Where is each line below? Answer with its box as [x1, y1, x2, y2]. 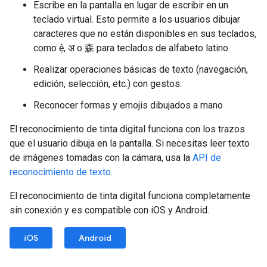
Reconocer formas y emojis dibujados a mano [33, 100, 223, 111]
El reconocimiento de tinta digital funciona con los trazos [10, 123, 245, 135]
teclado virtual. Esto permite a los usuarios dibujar [33, 14, 240, 25]
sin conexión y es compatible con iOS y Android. [10, 204, 209, 216]
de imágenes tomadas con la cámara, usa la [10, 152, 193, 163]
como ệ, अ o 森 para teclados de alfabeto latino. [33, 42, 230, 54]
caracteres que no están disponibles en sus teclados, [33, 28, 256, 39]
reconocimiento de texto [10, 166, 111, 178]
